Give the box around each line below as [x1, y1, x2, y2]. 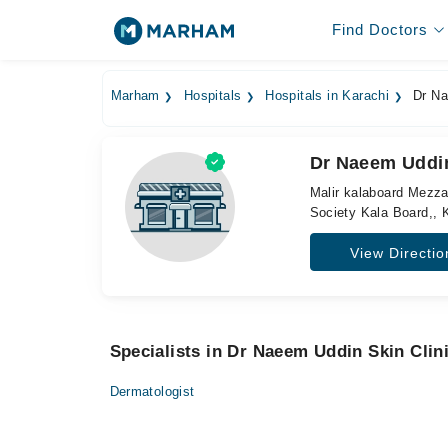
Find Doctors [331, 21, 428, 38]
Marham [110, 89, 160, 103]
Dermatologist [109, 384, 195, 399]
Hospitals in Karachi [265, 89, 390, 103]
